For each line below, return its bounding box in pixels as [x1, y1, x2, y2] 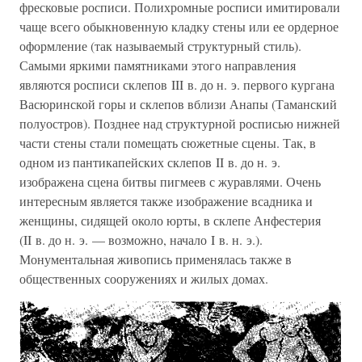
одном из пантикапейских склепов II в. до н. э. [19, 154, 280, 171]
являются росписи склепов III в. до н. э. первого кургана [19, 76, 335, 94]
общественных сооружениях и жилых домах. [19, 270, 268, 288]
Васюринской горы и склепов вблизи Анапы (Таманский [19, 95, 337, 113]
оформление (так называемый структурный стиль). [19, 37, 301, 55]
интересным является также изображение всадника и [19, 192, 313, 210]
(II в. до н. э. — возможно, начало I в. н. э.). [19, 231, 263, 249]
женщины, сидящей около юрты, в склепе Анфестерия [19, 212, 321, 229]
